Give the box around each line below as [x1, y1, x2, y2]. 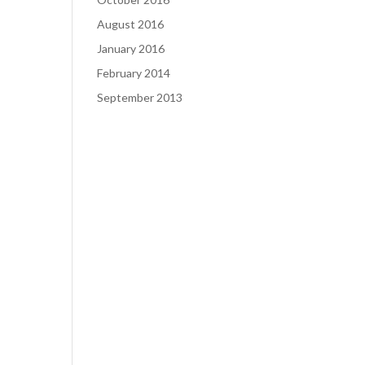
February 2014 [97, 66, 171, 80]
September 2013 [97, 90, 183, 104]
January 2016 [97, 42, 165, 55]
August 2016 [97, 17, 165, 31]
